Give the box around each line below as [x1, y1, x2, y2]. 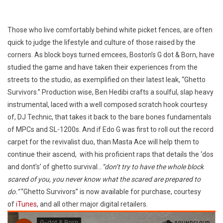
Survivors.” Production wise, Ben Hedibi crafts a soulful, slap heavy [7, 88, 214, 97]
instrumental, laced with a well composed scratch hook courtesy [7, 101, 208, 109]
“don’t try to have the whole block [102, 163, 204, 171]
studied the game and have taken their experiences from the [7, 63, 198, 72]
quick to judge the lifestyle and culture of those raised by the [7, 38, 196, 47]
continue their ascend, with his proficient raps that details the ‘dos [7, 150, 214, 159]
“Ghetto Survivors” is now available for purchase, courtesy [19, 188, 201, 196]
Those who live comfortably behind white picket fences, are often [7, 26, 213, 34]
